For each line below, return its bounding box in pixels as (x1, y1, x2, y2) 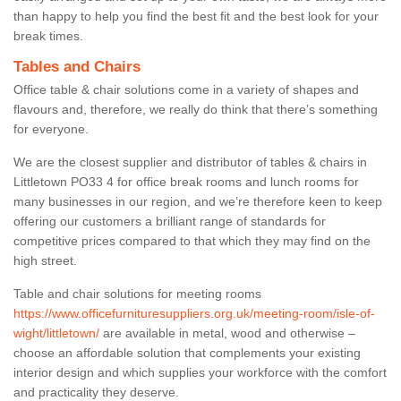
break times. (13, 28, 83, 43)
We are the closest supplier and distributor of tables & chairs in (13, 154, 367, 169)
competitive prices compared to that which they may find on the (13, 233, 371, 248)
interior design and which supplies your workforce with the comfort (13, 364, 387, 380)
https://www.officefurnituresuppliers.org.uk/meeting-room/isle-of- (13, 305, 375, 320)
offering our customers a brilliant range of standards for (13, 213, 326, 228)
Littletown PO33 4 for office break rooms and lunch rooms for (13, 174, 359, 189)
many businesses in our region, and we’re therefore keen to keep (13, 193, 382, 209)
